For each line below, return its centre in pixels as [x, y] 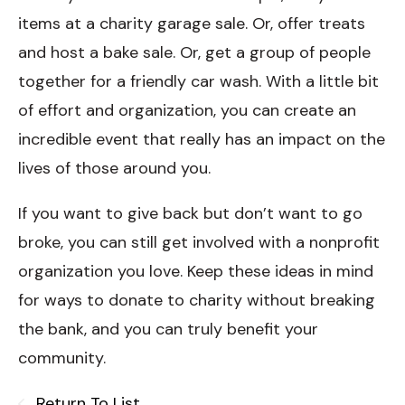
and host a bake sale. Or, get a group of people [194, 52]
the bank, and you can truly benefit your [168, 329]
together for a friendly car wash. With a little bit [198, 81]
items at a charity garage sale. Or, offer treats [192, 23]
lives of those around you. [114, 168]
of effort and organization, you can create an [187, 110]
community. [64, 358]
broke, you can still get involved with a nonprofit [199, 242]
